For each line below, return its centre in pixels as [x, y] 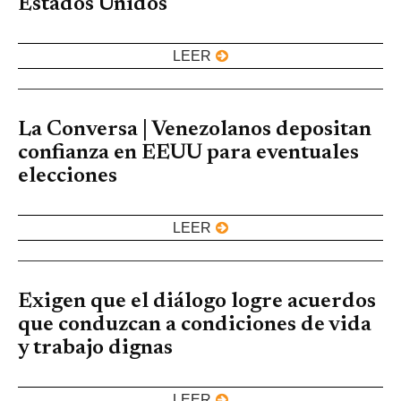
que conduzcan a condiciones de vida [195, 325]
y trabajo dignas [95, 349]
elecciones [68, 177]
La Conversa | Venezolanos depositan [195, 130]
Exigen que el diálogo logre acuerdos [197, 302]
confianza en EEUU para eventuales [188, 154]
